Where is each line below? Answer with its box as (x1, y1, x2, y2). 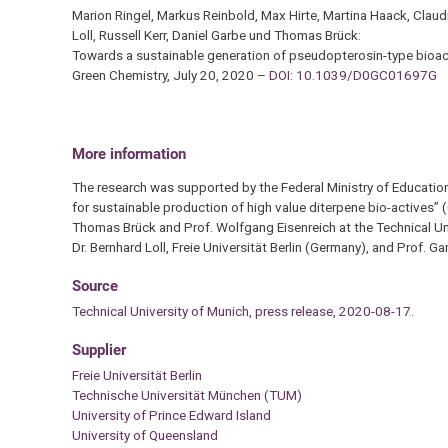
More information (71, 145, 186, 164)
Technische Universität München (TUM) (71, 387, 302, 404)
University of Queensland (71, 427, 218, 444)
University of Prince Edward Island (71, 407, 271, 424)
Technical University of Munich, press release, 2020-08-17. (71, 303, 414, 320)
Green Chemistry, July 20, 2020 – (71, 66, 269, 83)
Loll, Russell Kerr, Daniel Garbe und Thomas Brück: (71, 26, 361, 43)
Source (71, 277, 118, 296)
